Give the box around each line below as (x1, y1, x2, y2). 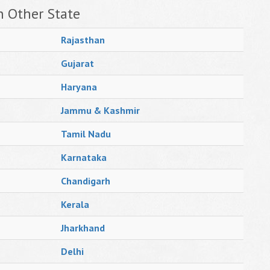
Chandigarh (61, 175, 110, 187)
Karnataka (61, 151, 107, 163)
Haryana (61, 81, 97, 93)
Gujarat (61, 57, 94, 69)
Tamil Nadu (61, 128, 111, 140)
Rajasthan (61, 34, 105, 46)
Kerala (61, 198, 89, 210)
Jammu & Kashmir (61, 104, 140, 116)
